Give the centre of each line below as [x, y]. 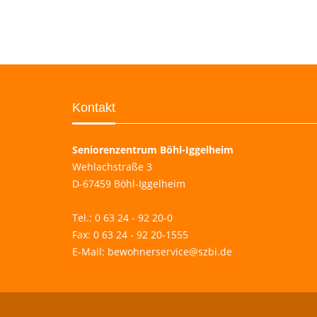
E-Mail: [90, 251]
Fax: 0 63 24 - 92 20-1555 [130, 234]
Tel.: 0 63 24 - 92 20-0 [122, 217]
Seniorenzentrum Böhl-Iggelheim [153, 149]
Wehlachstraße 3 [112, 166]
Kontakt [94, 107]
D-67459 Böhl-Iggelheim [129, 183]
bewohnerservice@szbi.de [170, 251]
